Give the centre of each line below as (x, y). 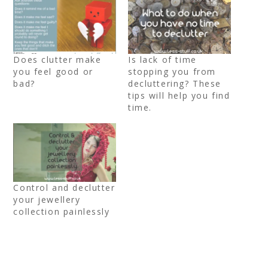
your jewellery (47, 200)
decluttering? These (175, 84)
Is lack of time (162, 60)
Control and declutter (64, 188)
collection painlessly (62, 212)
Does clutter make (57, 60)
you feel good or (53, 72)
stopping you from (172, 72)
